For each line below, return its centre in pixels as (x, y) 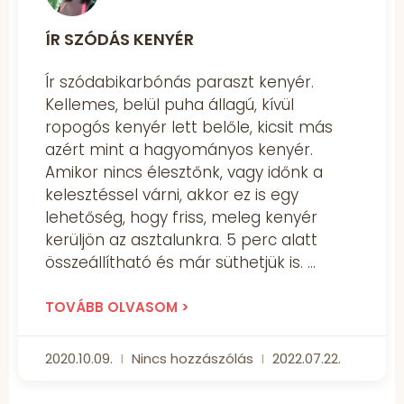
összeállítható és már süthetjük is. (176, 263)
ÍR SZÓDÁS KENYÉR (119, 40)
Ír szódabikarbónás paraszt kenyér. (179, 83)
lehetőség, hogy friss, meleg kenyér (181, 218)
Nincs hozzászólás (193, 359)
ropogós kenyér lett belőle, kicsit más (189, 128)
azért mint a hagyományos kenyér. (179, 150)
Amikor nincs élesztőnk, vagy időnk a (184, 173)
